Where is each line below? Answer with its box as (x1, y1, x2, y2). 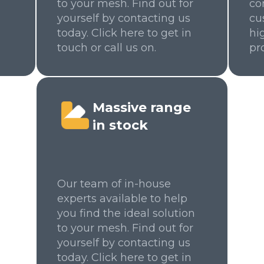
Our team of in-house (57, 177, 171, 190)
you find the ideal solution (57, 207, 195, 220)
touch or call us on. (57, 41, 156, 54)
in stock (93, 117, 148, 133)
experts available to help (57, 192, 187, 205)
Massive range (93, 100, 191, 115)
